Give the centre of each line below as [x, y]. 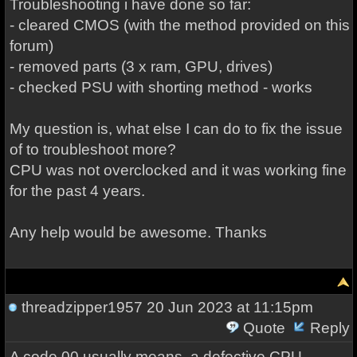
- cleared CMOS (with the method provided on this [179, 25]
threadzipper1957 [82, 307]
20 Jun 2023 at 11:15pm [228, 307]
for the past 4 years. [77, 191]
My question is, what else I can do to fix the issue [176, 129]
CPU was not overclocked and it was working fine [178, 170]
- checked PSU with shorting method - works [161, 87]
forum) [31, 46]
